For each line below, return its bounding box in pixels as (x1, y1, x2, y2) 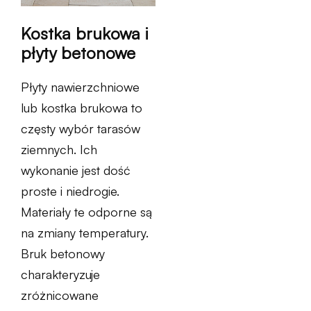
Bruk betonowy (21, 245, 105, 261)
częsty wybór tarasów (21, 120, 140, 136)
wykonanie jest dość (21, 162, 131, 178)
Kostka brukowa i (21, 22, 148, 44)
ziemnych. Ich (21, 141, 97, 157)
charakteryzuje (21, 266, 100, 282)
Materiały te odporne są (21, 203, 152, 219)
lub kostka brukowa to (21, 99, 142, 115)
